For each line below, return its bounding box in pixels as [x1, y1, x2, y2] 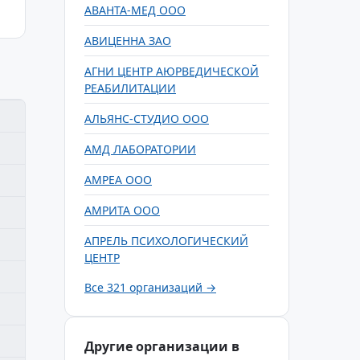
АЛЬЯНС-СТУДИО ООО [84, 111, 209, 126]
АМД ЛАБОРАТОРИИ [84, 141, 196, 157]
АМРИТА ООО [84, 202, 160, 218]
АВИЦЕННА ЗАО [84, 33, 171, 48]
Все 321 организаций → [84, 280, 216, 295]
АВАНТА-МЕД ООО [84, 2, 186, 18]
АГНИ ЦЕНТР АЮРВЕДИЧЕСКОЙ [84, 63, 259, 79]
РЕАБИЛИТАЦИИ [84, 80, 176, 96]
